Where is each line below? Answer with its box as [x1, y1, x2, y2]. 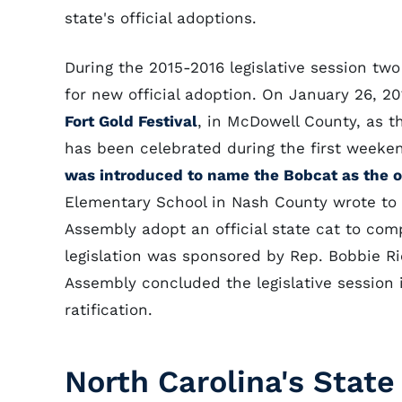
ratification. [65, 301, 153, 319]
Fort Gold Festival [65, 112, 197, 130]
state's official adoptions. [65, 9, 257, 27]
